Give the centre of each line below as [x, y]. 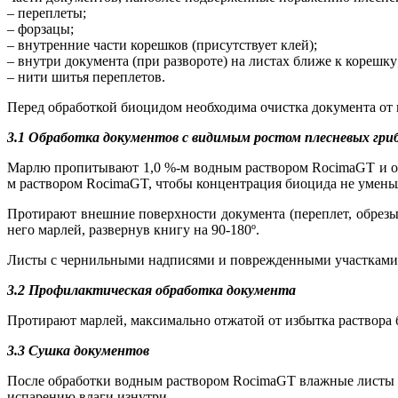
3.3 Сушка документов [78, 350]
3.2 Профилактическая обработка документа [151, 290]
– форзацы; [40, 28]
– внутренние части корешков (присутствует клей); [162, 44]
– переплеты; [47, 12]
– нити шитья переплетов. [86, 76]
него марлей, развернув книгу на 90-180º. [133, 229]
